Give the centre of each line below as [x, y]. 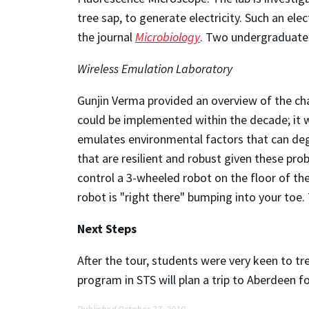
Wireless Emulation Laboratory [155, 68]
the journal [106, 37]
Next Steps [107, 228]
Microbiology [168, 37]
